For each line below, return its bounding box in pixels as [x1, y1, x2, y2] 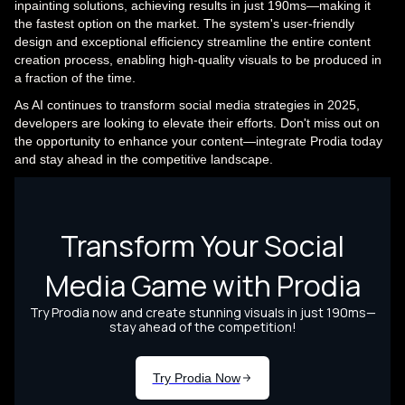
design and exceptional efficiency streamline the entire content [14, 33, 371, 49]
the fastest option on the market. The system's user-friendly [14, 15, 354, 31]
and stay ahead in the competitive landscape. [14, 151, 273, 166]
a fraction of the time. [14, 70, 136, 85]
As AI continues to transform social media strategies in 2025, [14, 97, 360, 112]
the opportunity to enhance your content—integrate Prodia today [14, 133, 382, 148]
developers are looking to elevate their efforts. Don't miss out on [14, 115, 380, 130]
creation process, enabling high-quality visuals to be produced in [14, 52, 381, 67]
